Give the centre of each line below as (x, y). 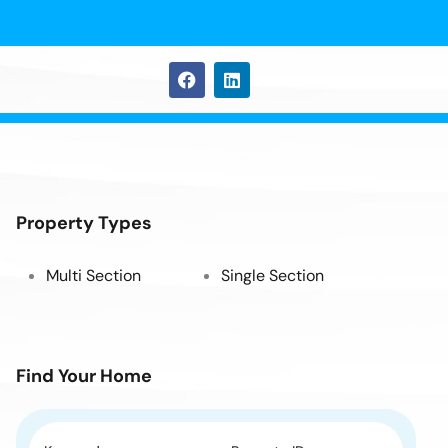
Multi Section (93, 276)
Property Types (84, 223)
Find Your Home (84, 376)
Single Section (272, 276)
